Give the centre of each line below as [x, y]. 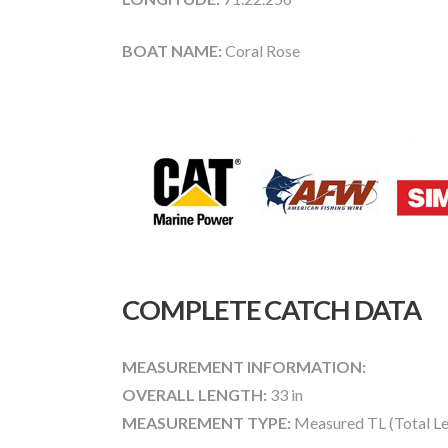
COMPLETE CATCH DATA [271, 309]
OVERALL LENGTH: [194, 394]
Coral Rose [261, 50]
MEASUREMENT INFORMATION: [244, 366]
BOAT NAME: [172, 50]
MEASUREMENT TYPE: [206, 422]
